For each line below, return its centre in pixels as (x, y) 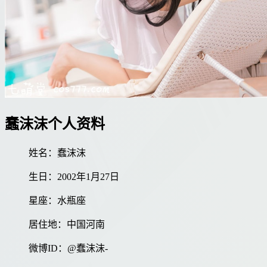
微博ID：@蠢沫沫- (68, 249)
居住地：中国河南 (67, 225)
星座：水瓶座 (57, 201)
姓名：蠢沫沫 (57, 153)
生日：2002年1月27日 (74, 177)
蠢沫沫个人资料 (55, 124)
